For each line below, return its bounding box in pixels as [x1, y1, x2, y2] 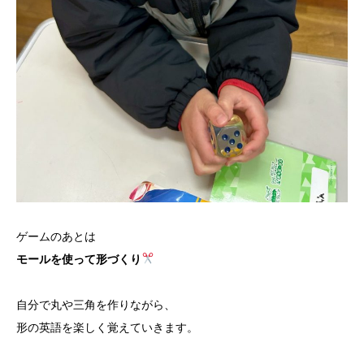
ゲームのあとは [16, 229, 96, 243]
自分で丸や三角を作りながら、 [16, 297, 175, 311]
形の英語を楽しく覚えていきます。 [16, 320, 198, 334]
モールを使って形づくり [16, 252, 141, 266]
